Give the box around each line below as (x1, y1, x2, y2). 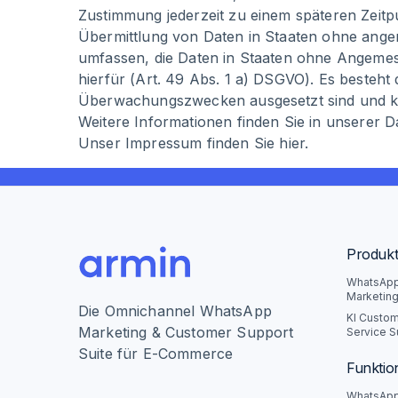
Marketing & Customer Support (78, 323, 294, 341)
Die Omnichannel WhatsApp (78, 302, 272, 320)
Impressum (124, 134, 203, 152)
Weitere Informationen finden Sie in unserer (78, 113, 386, 131)
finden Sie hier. (202, 134, 309, 152)
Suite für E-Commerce (78, 345, 234, 362)
